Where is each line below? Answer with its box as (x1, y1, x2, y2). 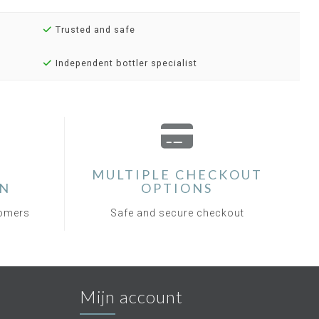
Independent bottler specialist (52, 58, 197, 68)
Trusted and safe (52, 24, 135, 35)
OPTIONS (141, 180, 213, 196)
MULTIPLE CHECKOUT (91, 167, 263, 182)
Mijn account (80, 286, 183, 307)
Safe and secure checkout (110, 207, 244, 219)
